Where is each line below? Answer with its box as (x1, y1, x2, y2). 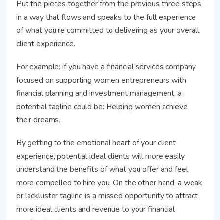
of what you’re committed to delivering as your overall (16, 25, 200, 36)
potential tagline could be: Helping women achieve (16, 101, 188, 112)
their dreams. (16, 114, 61, 125)
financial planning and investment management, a (16, 87, 182, 99)
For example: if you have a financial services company (16, 61, 196, 72)
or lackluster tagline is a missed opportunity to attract (16, 190, 198, 201)
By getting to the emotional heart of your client (16, 137, 176, 148)
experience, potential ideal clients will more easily (16, 150, 185, 162)
